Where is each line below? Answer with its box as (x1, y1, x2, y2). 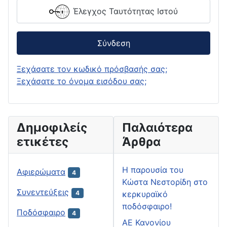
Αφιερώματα (17, 166, 65, 177)
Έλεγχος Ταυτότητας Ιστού (73, 6, 178, 16)
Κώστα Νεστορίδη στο (122, 176, 208, 187)
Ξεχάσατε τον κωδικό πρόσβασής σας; (17, 63, 167, 74)
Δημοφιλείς (17, 120, 88, 135)
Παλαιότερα (122, 120, 193, 135)
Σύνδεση (97, 38, 130, 49)
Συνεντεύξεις (17, 186, 69, 197)
